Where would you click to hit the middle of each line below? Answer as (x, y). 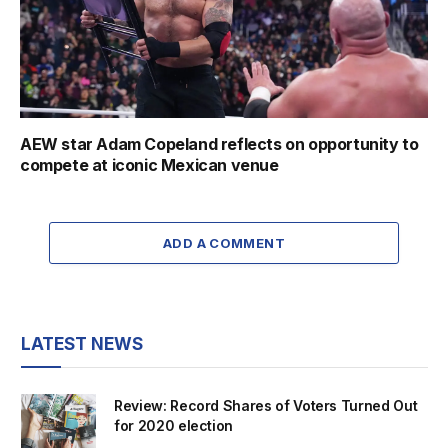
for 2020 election (174, 425)
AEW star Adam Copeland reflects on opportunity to (219, 143)
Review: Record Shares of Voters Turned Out (266, 405)
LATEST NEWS (82, 343)
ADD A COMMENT (224, 242)
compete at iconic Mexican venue (149, 164)
